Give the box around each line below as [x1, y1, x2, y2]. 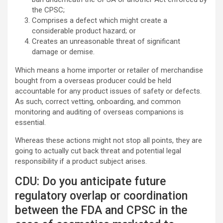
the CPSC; [32, 5, 65, 14]
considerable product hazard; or [32, 26, 136, 35]
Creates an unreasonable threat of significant [32, 37, 180, 46]
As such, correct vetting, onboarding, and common [15, 97, 181, 106]
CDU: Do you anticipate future [15, 175, 166, 188]
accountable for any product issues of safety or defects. [15, 87, 202, 96]
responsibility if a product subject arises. [15, 157, 147, 166]
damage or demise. [32, 47, 95, 56]
